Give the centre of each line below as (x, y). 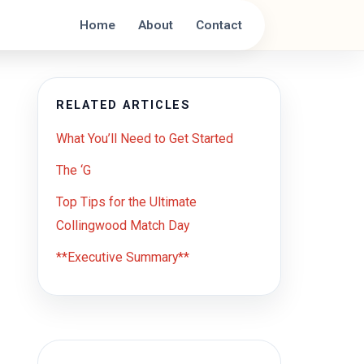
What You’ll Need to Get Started (145, 139)
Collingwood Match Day (123, 225)
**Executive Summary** (123, 257)
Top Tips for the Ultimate (126, 202)
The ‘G (74, 170)
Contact (219, 25)
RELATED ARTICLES (123, 105)
